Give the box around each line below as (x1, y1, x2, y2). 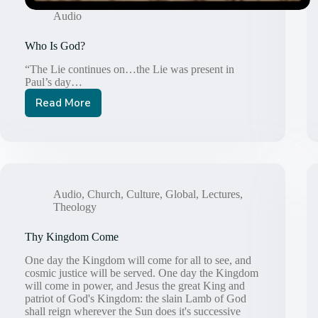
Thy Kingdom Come (25, 231, 119, 243)
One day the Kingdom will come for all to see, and (25, 253, 251, 266)
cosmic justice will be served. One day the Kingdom (25, 266, 258, 279)
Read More (35, 96, 91, 111)
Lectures (202, 188, 240, 201)
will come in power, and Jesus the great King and (25, 279, 245, 292)
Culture (126, 188, 160, 201)
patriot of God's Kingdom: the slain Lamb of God (25, 292, 246, 305)
